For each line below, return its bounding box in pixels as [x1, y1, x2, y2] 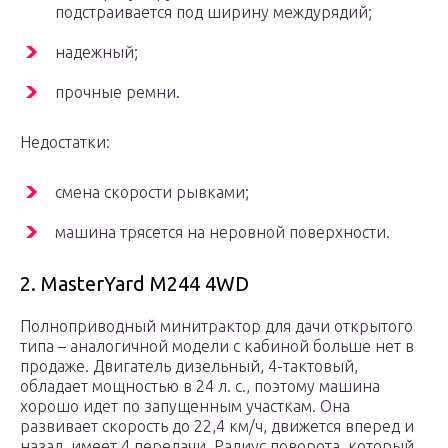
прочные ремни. [55, 83, 180, 102]
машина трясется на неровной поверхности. [55, 223, 390, 242]
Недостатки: [20, 133, 110, 152]
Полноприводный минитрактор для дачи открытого [20, 317, 413, 336]
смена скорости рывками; [55, 183, 249, 202]
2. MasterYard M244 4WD [20, 272, 249, 296]
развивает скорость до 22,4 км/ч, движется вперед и [20, 417, 414, 436]
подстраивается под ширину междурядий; [55, 3, 372, 22]
